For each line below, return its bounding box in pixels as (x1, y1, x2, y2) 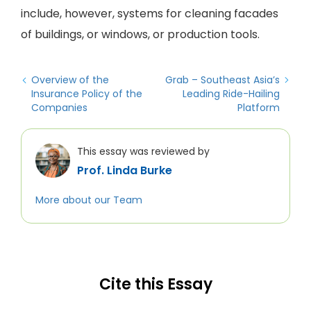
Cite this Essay (99, 274, 212, 295)
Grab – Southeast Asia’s (165, 73, 280, 87)
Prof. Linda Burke (77, 162, 172, 178)
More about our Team (35, 193, 142, 207)
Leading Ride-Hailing (183, 87, 280, 101)
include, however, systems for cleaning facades (21, 6, 278, 22)
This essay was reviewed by (77, 144, 210, 158)
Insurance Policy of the (31, 87, 142, 101)
